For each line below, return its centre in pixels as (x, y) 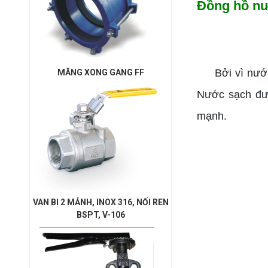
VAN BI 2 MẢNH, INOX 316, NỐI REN (100, 202)
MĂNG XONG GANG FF (100, 72)
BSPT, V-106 (100, 215)
